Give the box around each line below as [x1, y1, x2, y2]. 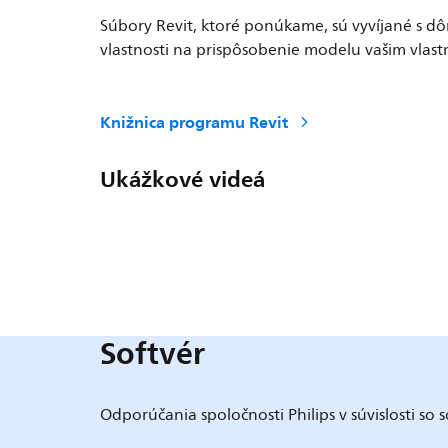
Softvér [100, 327, 206, 379]
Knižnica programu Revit [100, 108, 289, 136]
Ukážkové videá [100, 160, 266, 198]
